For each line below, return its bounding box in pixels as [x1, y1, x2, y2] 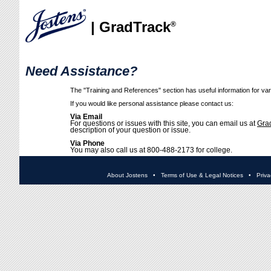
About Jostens [107, 172, 148, 178]
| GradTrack [91, 19, 171, 36]
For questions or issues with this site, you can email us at [70, 119, 257, 128]
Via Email [70, 113, 102, 121]
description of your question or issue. [70, 126, 191, 134]
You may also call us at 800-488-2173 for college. [70, 146, 232, 154]
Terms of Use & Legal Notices [161, 172, 243, 178]
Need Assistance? [25, 64, 137, 79]
